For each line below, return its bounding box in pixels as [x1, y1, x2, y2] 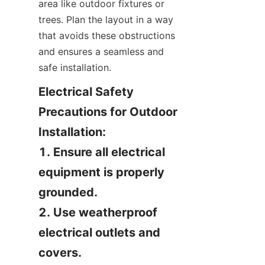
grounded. [38, 185, 98, 199]
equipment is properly [38, 165, 164, 179]
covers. [38, 245, 82, 260]
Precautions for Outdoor [38, 105, 177, 119]
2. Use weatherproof [38, 205, 157, 219]
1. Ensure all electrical [38, 145, 165, 159]
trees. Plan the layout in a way [38, 14, 173, 25]
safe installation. [38, 62, 111, 73]
